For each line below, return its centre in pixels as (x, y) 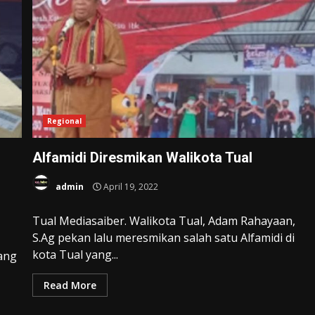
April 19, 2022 (130, 187)
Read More (70, 285)
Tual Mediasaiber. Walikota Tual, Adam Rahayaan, (164, 220)
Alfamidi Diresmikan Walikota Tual (143, 157)
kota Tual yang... (76, 254)
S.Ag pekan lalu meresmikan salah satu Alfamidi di (164, 237)
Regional (64, 121)
